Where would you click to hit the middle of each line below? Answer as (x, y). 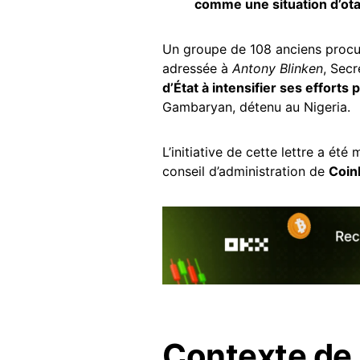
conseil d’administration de (245, 171)
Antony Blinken (278, 68)
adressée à (197, 68)
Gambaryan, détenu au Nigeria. (256, 107)
